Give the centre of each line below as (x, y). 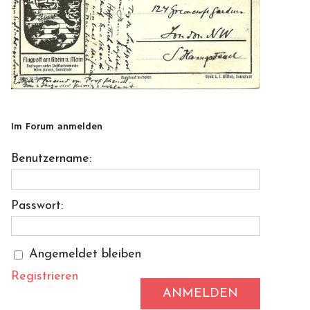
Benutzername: (51, 159)
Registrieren (45, 276)
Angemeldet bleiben (85, 254)
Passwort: (37, 206)
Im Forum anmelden (57, 127)
